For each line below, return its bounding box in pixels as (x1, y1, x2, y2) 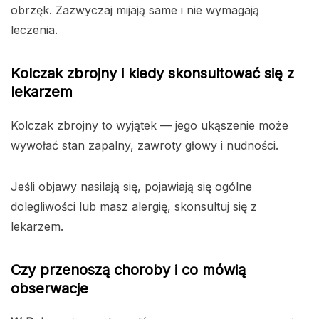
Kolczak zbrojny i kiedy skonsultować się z (11, 65, 294, 83)
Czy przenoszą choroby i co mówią (11, 261, 246, 279)
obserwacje (11, 280, 88, 298)
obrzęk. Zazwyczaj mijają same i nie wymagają (11, 3, 259, 18)
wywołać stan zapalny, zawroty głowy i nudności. (11, 138, 278, 153)
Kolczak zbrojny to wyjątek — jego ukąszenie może (11, 118, 288, 133)
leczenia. (11, 23, 58, 38)
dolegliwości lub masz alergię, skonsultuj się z (11, 199, 257, 214)
